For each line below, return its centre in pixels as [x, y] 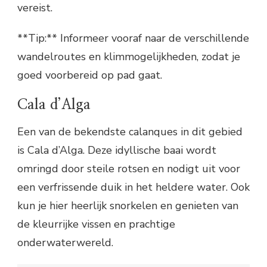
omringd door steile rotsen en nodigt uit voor [129, 169]
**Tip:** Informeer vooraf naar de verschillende [133, 38]
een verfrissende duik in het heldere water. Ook [133, 187]
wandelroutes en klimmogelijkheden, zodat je [129, 56]
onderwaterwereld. [65, 243]
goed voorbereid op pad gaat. [90, 75]
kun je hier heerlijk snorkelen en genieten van [128, 206]
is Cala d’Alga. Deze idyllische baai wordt [117, 150]
